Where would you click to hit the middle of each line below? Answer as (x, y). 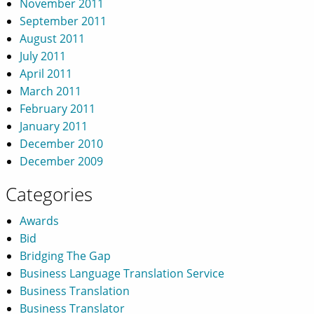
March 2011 (50, 91)
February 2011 (57, 108)
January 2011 (54, 126)
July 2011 (43, 56)
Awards (39, 220)
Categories (49, 194)
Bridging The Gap (65, 255)
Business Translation (75, 291)
